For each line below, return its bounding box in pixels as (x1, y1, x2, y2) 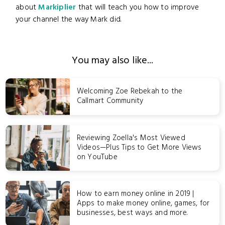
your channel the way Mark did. (16, 14, 122, 26)
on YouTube (76, 151, 118, 163)
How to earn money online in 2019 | (76, 188, 194, 200)
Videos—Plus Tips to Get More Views (76, 141, 202, 154)
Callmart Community (76, 95, 144, 107)
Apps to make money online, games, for (76, 197, 210, 210)
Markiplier (38, 2, 76, 14)
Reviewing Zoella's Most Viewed (76, 132, 185, 144)
